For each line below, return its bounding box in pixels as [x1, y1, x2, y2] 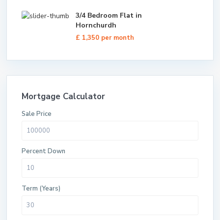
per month [101, 33, 134, 42]
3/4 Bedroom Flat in [76, 11, 142, 20]
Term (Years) [22, 184, 60, 193]
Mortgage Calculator [22, 91, 105, 102]
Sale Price [22, 110, 52, 118]
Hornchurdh [76, 21, 116, 30]
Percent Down [22, 147, 65, 156]
